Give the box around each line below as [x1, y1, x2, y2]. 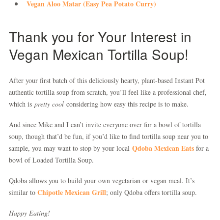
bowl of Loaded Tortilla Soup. [9, 155, 94, 165]
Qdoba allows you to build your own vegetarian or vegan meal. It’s [9, 176, 194, 185]
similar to [9, 188, 37, 197]
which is [9, 99, 34, 109]
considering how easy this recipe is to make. [66, 99, 189, 109]
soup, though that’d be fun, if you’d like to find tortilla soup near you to [9, 132, 208, 141]
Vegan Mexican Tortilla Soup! [9, 44, 189, 64]
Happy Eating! [9, 208, 50, 218]
